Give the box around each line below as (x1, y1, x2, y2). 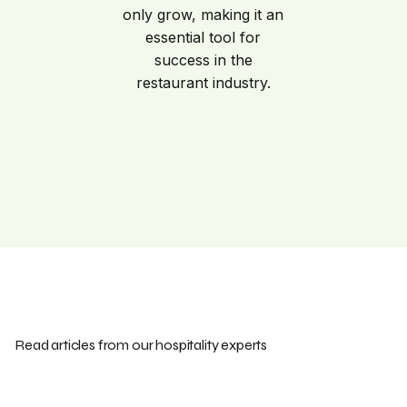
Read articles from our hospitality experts (15, 336, 268, 354)
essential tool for (145, 28, 262, 47)
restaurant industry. (135, 74, 271, 93)
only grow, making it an (123, 5, 284, 25)
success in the (154, 51, 253, 70)
